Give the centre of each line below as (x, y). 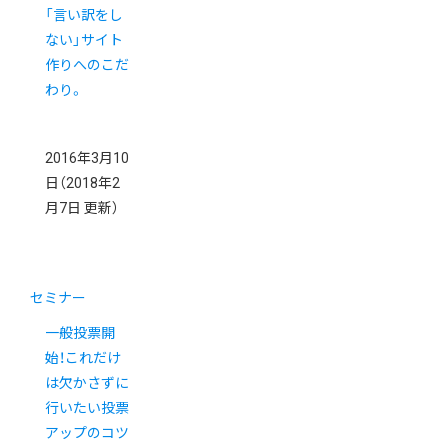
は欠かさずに (87, 382)
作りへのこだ (87, 64)
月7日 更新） (82, 207)
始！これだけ (83, 357)
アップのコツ (87, 432)
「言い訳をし (84, 14)
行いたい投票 (87, 407)
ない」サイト (84, 39)
